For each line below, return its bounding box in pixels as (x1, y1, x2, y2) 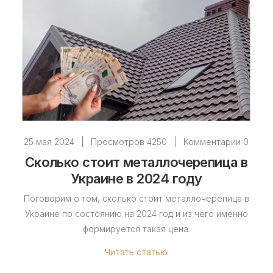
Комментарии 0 (183, 136, 249, 147)
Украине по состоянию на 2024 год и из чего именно (24, 208, 248, 219)
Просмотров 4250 (91, 136, 168, 147)
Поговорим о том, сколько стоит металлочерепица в (23, 193, 249, 204)
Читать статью (105, 247, 168, 258)
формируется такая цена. (82, 224, 190, 235)
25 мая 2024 (24, 136, 75, 147)
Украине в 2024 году (70, 171, 202, 187)
